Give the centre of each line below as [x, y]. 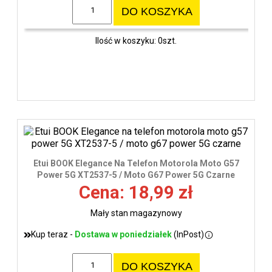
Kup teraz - [53, 235]
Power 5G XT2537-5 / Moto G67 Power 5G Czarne [136, 175]
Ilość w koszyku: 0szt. [136, 40]
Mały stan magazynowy [136, 213]
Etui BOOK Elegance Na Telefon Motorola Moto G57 [136, 164]
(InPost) [188, 235]
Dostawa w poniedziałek [123, 235]
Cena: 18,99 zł [136, 193]
